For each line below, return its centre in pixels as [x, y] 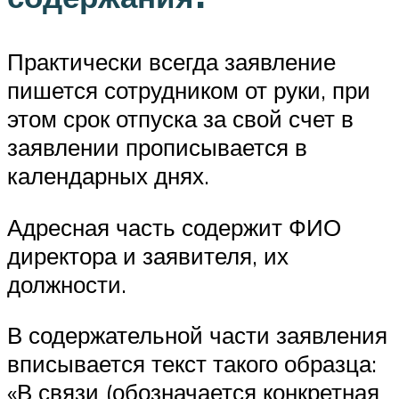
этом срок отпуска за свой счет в [180, 119]
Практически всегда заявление [171, 62]
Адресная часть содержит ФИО [174, 227]
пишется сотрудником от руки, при [189, 90]
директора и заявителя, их [148, 255]
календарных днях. [108, 176]
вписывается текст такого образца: [192, 364]
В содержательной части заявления [197, 335]
